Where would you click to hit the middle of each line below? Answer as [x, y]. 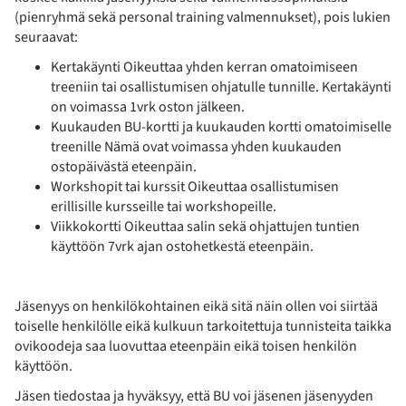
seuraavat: [46, 37]
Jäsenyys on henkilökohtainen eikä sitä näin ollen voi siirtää [196, 306]
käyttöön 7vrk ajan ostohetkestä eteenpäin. [182, 246]
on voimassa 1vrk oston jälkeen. [148, 106]
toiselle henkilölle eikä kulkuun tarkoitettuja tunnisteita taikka [203, 326]
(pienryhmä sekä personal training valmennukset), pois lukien [203, 17]
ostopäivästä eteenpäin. [124, 166]
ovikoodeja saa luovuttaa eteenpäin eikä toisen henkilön [186, 346]
